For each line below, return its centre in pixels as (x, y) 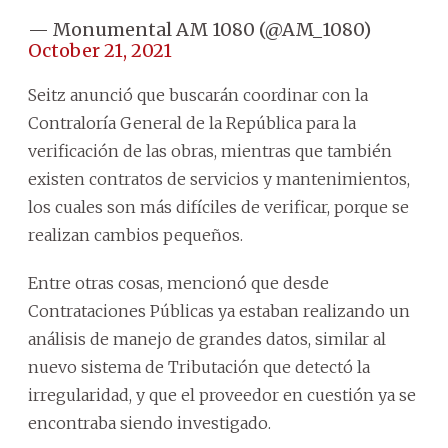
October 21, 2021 (100, 50)
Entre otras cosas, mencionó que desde (178, 282)
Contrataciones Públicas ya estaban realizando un (219, 310)
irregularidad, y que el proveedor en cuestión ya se (222, 394)
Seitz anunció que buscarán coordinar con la (198, 94)
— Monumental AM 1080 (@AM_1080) (199, 29)
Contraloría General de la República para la (192, 122)
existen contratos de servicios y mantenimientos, (219, 178)
